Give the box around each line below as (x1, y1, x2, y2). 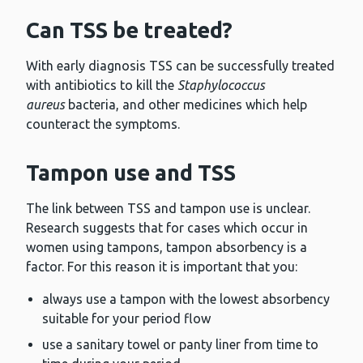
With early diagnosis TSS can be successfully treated (26, 58, 335, 74)
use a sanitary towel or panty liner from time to (42, 337, 318, 352)
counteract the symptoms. (26, 117, 180, 132)
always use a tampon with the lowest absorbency (42, 292, 330, 307)
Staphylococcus (177, 78, 265, 93)
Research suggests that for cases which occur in (26, 220, 308, 236)
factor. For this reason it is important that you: (26, 259, 297, 275)
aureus (26, 97, 65, 113)
